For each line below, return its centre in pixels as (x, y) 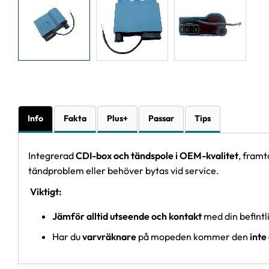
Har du (67, 237)
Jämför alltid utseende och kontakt (127, 216)
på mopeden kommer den (193, 237)
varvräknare (109, 237)
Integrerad (52, 156)
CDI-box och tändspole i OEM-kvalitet (157, 156)
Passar (161, 118)
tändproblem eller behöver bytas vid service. (124, 171)
